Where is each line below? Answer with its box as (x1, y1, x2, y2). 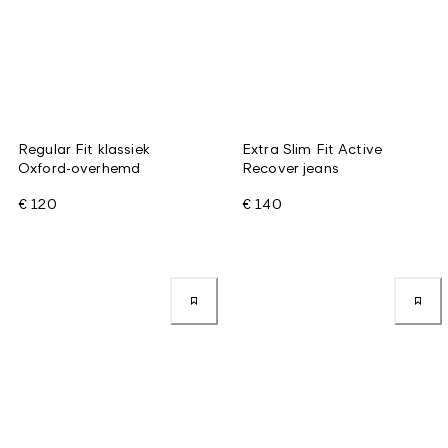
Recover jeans (242, 158, 339, 176)
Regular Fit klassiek (18, 139, 150, 157)
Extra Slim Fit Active (242, 139, 382, 157)
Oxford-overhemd (18, 158, 141, 176)
